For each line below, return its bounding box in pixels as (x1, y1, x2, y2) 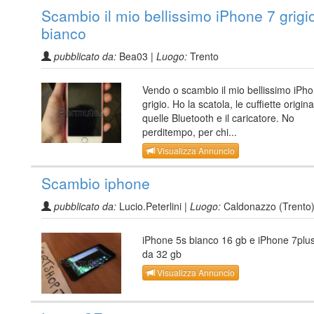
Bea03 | (116, 48, 156, 63)
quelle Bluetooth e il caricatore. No (142, 110, 294, 125)
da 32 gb (142, 246, 182, 261)
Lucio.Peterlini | (116, 198, 190, 213)
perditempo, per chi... (142, 124, 237, 139)
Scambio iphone (41, 172, 150, 193)
